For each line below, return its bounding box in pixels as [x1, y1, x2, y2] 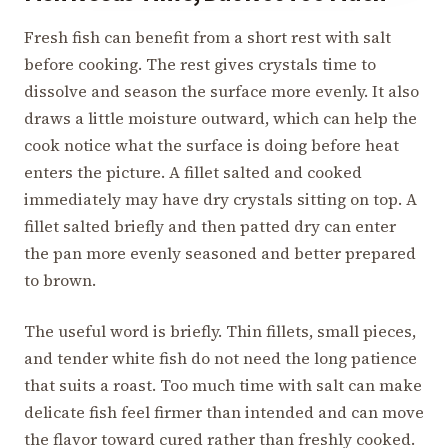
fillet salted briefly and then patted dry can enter [24, 214, 396, 237]
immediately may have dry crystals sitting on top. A [24, 187, 417, 210]
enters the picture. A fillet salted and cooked [24, 160, 362, 183]
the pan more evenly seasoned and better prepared [24, 241, 416, 264]
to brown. [24, 268, 96, 291]
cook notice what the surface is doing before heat [24, 133, 399, 156]
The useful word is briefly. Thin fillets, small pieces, [24, 319, 416, 342]
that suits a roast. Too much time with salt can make [24, 373, 422, 396]
